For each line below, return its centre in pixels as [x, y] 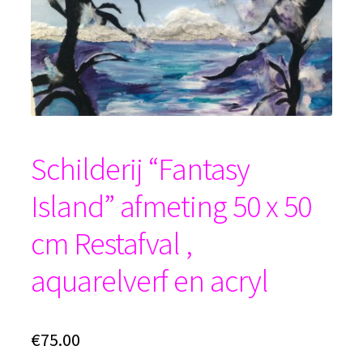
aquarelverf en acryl [149, 281]
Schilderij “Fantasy [140, 169]
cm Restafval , [111, 243]
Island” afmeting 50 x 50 [171, 206]
